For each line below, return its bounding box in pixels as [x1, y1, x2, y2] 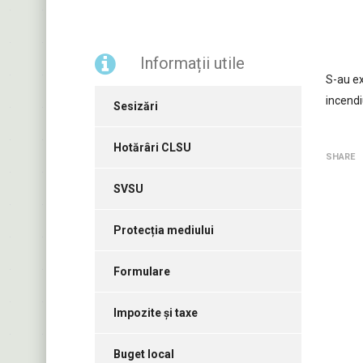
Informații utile [140, 53, 245, 74]
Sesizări [113, 100, 158, 113]
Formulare [113, 265, 170, 279]
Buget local [113, 348, 174, 361]
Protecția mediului [113, 224, 214, 237]
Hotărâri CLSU [113, 141, 191, 155]
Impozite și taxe [113, 306, 198, 320]
